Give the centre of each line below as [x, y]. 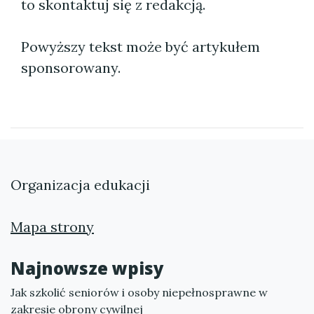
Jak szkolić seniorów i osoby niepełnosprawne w [139, 292]
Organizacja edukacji [80, 185]
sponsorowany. [71, 68]
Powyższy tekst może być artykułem [141, 47]
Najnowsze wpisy [87, 268]
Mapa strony [52, 227]
